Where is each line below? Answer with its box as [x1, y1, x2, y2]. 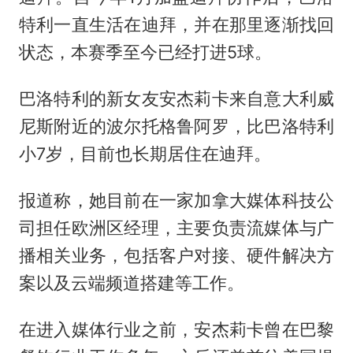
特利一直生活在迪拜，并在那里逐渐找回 [18, 13, 335, 35]
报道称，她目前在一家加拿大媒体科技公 [18, 189, 335, 210]
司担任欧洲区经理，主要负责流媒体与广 [18, 217, 335, 238]
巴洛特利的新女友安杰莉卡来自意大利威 [18, 87, 335, 109]
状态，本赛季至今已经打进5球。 [18, 41, 272, 62]
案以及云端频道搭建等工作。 [18, 272, 244, 293]
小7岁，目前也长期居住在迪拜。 [18, 143, 271, 164]
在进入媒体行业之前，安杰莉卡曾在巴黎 [18, 318, 335, 340]
